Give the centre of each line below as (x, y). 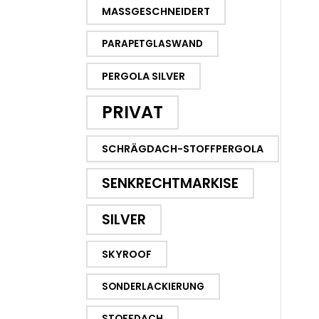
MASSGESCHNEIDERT (156, 11)
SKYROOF (127, 254)
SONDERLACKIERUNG (153, 287)
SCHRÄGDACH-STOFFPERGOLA (183, 149)
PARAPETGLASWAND (152, 44)
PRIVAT (132, 112)
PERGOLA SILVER (143, 76)
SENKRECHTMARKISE (170, 183)
